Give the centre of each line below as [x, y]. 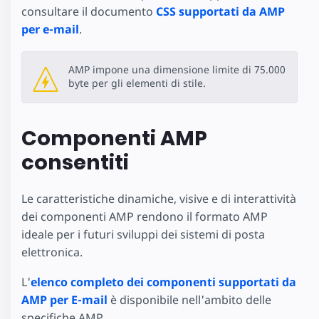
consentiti [75, 162]
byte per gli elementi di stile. [137, 83]
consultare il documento [89, 12]
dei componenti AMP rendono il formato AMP [145, 216]
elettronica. [52, 252]
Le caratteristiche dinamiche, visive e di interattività [159, 198]
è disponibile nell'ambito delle [189, 300]
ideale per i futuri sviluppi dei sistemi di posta [143, 234]
